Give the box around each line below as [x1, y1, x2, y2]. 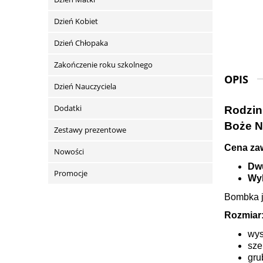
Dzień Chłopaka [54, 38, 108, 49]
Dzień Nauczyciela [54, 81, 116, 92]
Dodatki [54, 103, 82, 114]
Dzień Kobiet [54, 16, 98, 27]
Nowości [54, 146, 84, 157]
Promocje [54, 168, 87, 179]
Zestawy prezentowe [54, 124, 126, 136]
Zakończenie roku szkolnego [54, 59, 153, 70]
